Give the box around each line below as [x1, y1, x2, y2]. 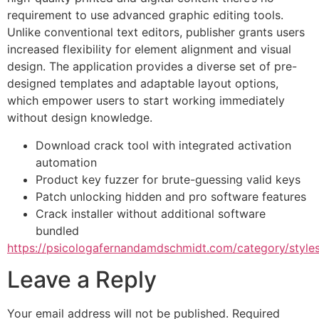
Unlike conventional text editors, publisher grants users [7, 25, 305, 40]
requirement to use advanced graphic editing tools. [7, 8, 283, 23]
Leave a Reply [7, 265, 157, 293]
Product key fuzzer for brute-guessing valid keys [36, 172, 300, 187]
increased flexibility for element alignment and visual [7, 42, 291, 57]
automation [36, 155, 97, 169]
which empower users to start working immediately [7, 93, 285, 108]
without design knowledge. [7, 110, 152, 125]
